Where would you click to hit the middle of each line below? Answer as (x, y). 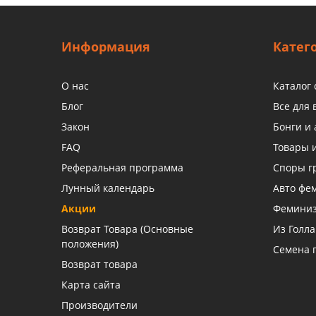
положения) (90, 243)
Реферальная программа (122, 167)
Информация (106, 46)
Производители (99, 305)
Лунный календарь (108, 188)
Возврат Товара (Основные (127, 229)
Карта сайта (91, 284)
